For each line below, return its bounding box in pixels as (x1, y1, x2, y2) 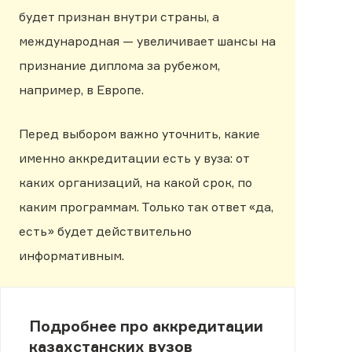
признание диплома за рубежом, (19, 57, 220, 73)
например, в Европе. (19, 82, 144, 97)
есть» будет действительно (19, 223, 192, 239)
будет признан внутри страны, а (19, 9, 219, 24)
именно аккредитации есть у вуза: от (19, 150, 249, 166)
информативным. (19, 247, 124, 263)
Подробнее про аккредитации (28, 316, 263, 335)
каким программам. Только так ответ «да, (19, 199, 273, 214)
